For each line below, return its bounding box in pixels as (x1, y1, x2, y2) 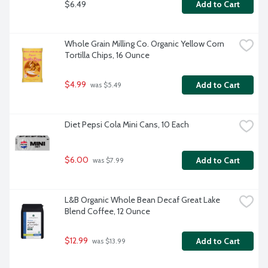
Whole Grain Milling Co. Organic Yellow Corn (65, 38, 224, 50)
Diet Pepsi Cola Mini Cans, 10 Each (65, 119, 189, 130)
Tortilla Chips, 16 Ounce (65, 50, 150, 61)
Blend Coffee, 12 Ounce (65, 206, 150, 217)
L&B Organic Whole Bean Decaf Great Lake (65, 194, 220, 206)
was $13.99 (90, 237, 126, 246)
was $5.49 (89, 81, 121, 90)
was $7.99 (91, 156, 124, 165)
